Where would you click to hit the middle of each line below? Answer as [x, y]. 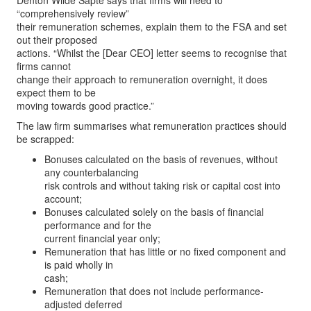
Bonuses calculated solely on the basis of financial [154, 212]
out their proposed [57, 40]
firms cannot [44, 66]
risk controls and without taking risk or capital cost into [162, 185]
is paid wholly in [79, 264]
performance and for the [98, 225]
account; [63, 199]
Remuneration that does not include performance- [154, 291]
